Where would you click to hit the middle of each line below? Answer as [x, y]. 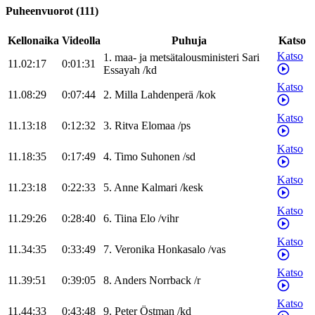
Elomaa [158, 126]
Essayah [122, 70]
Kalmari [159, 188]
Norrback [170, 281]
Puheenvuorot [39, 11]
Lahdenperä [167, 95]
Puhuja [189, 41]
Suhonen [160, 157]
